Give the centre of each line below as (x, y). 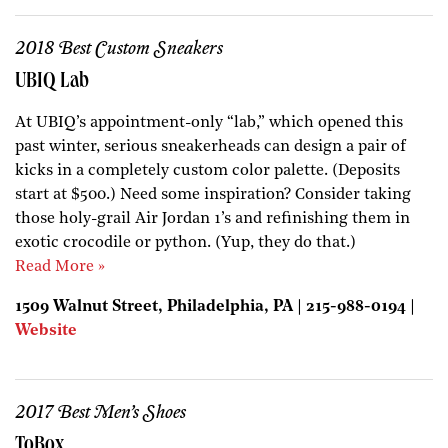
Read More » (60, 266)
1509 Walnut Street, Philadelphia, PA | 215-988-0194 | (215, 306)
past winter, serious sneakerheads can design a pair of (210, 146)
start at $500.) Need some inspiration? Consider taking (213, 194)
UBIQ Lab (52, 82)
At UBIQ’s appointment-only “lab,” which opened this (209, 122)
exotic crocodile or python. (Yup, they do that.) (185, 242)
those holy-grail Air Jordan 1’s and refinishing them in (212, 218)
